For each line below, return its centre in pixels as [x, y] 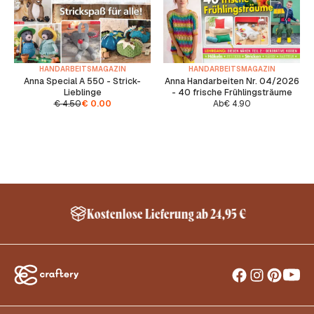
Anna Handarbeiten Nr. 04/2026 [232, 82]
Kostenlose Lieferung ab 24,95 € [165, 214]
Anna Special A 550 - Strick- [82, 82]
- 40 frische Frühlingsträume [232, 93]
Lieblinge [82, 93]
